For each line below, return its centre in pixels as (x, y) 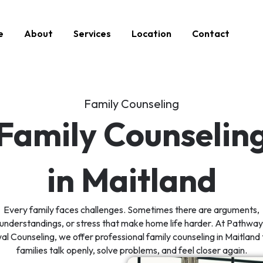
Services (92, 33)
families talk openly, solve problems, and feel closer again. (131, 250)
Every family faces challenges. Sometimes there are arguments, (131, 210)
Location (151, 33)
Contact (210, 33)
